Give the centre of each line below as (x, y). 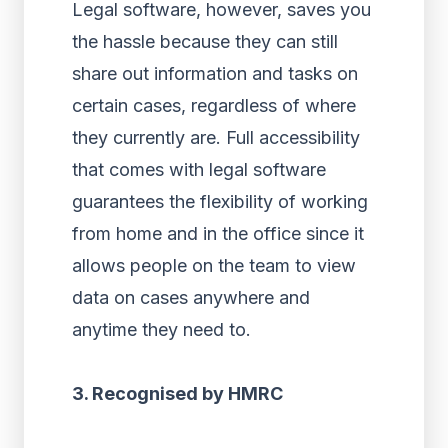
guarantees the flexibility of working (220, 201)
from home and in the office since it (218, 233)
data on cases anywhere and (191, 297)
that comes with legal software (199, 169)
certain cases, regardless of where (214, 105)
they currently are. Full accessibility (216, 137)
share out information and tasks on (215, 73)
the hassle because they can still (205, 41)
